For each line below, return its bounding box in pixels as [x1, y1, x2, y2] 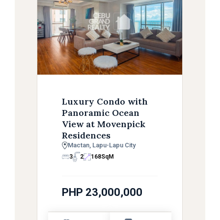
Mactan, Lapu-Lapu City [68, 141, 136, 149]
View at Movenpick [62, 118, 146, 130]
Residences [62, 129, 111, 141]
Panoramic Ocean [62, 107, 140, 118]
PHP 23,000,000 [62, 186, 143, 198]
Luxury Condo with [62, 95, 148, 107]
